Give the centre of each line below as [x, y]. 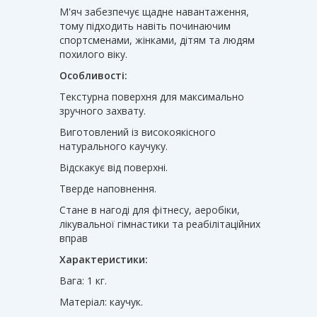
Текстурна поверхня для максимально [152, 96]
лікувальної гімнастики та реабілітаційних [160, 224]
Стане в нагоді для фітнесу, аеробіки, [150, 209]
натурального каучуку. [114, 146]
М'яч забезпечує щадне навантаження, [154, 11]
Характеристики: [105, 259]
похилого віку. [93, 54]
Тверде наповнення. [108, 188]
